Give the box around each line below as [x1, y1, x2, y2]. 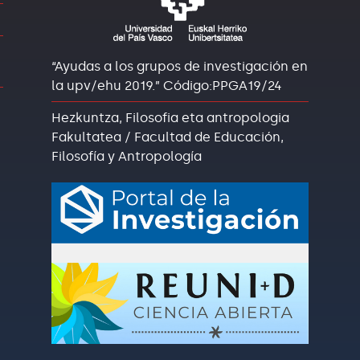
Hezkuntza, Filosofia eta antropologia [51, 110, 289, 126]
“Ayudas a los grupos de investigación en [51, 59, 308, 75]
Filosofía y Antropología [51, 149, 202, 165]
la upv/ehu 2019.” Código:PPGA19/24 [51, 78, 282, 94]
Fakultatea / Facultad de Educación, [51, 129, 284, 145]
